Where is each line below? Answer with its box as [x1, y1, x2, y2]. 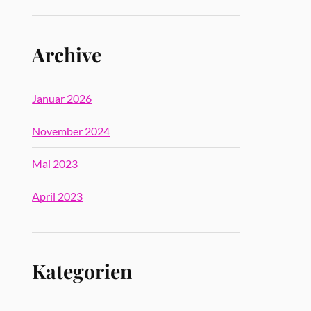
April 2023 [32, 190, 83, 203]
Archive [32, 41, 102, 67]
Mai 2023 [32, 157, 78, 170]
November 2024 [32, 124, 110, 137]
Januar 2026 [32, 92, 92, 105]
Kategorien [32, 258, 133, 284]
